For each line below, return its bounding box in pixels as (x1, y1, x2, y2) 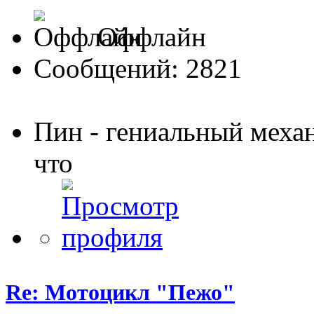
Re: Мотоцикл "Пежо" (6, 280, 235, 306)
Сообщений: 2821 (34, 53, 242, 83)
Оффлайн (90, 21, 206, 52)
